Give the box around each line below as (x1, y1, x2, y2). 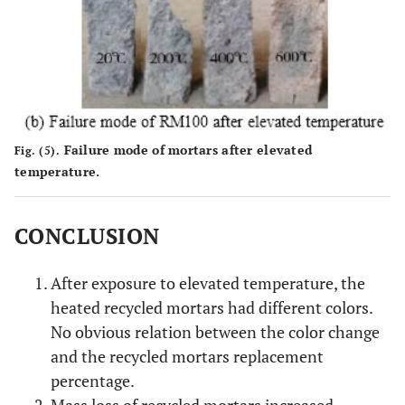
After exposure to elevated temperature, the (51, 272, 365, 295)
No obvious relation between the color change (51, 321, 380, 344)
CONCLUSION (14, 221, 160, 251)
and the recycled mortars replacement (51, 345, 324, 368)
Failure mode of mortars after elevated (60, 141, 313, 159)
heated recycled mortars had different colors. (51, 297, 372, 319)
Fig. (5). (14, 144, 61, 158)
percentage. (51, 370, 135, 392)
